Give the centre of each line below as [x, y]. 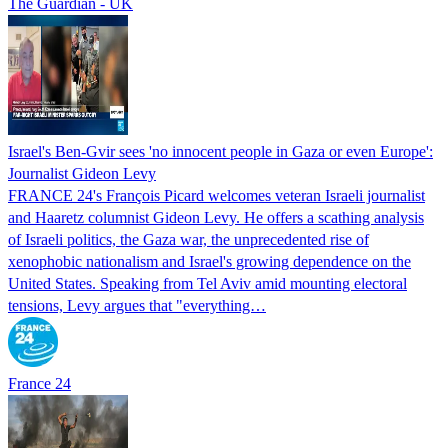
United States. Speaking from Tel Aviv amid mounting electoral [207, 283]
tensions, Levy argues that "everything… [137, 305]
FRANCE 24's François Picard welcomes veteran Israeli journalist [216, 195]
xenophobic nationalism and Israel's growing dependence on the [209, 261]
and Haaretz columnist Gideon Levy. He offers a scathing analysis [216, 217]
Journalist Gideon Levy [82, 173]
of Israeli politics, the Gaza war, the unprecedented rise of [188, 239]
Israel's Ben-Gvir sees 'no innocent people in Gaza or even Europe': [220, 151]
